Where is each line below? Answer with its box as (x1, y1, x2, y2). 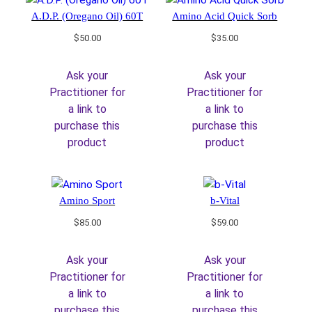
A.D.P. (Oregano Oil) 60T (31, 10, 143, 22)
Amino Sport (59, 194, 116, 207)
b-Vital (210, 194, 240, 207)
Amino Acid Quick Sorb (172, 10, 278, 22)
